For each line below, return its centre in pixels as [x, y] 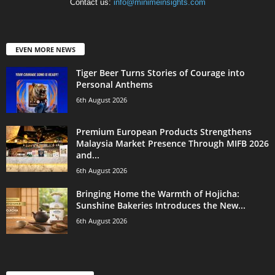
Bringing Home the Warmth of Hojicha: [158, 194]
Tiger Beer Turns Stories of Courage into [161, 73]
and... [88, 155]
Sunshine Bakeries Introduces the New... [161, 206]
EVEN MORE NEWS [45, 50]
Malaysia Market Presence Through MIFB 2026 [172, 144]
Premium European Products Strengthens [164, 132]
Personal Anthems [114, 85]
